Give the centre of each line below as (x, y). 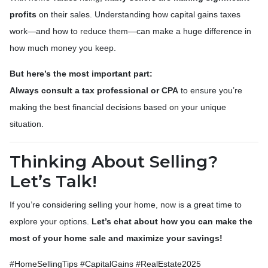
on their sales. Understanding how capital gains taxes (138, 14)
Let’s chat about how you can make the (172, 221)
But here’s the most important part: (81, 73)
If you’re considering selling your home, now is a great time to (126, 204)
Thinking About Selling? (114, 161)
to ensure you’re (210, 90)
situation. (27, 124)
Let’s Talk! (53, 181)
